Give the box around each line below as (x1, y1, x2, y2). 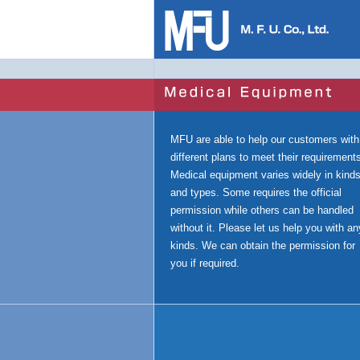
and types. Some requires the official (170, 186, 342, 199)
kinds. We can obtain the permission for (170, 239, 355, 252)
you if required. (170, 257, 239, 270)
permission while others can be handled (170, 204, 354, 217)
